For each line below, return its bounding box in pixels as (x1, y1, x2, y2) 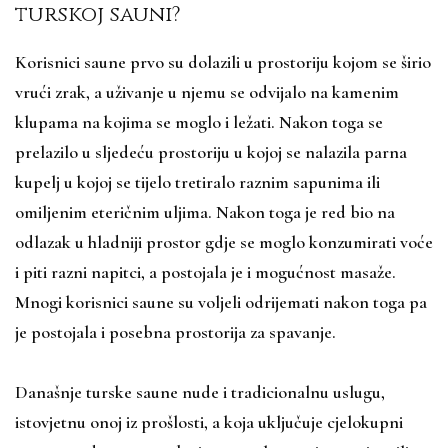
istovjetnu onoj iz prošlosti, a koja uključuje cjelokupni (15, 410, 403, 433)
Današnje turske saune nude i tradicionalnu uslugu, (15, 380, 385, 403)
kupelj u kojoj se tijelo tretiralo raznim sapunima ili (15, 170, 380, 193)
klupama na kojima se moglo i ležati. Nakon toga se (15, 110, 383, 133)
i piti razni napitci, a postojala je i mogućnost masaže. (15, 260, 396, 283)
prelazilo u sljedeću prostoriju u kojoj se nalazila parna (15, 140, 407, 163)
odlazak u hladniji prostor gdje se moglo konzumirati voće (15, 230, 433, 253)
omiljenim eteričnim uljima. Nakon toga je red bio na (15, 200, 395, 223)
